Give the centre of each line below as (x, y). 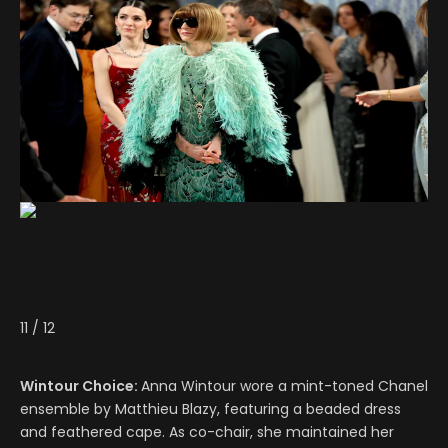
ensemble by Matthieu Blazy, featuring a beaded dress (210, 408)
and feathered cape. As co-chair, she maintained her (207, 431)
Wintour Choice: (80, 385)
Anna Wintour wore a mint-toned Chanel (284, 385)
